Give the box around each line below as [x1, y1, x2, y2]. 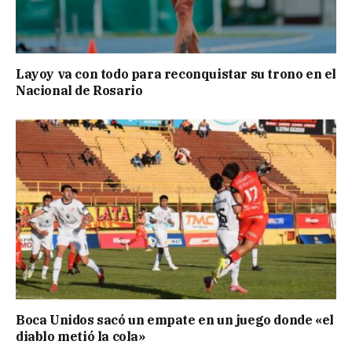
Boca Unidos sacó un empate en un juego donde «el [16, 312, 334, 328]
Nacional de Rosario [16, 82, 143, 99]
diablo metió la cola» [16, 328, 145, 345]
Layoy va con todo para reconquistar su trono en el [16, 66, 337, 82]
